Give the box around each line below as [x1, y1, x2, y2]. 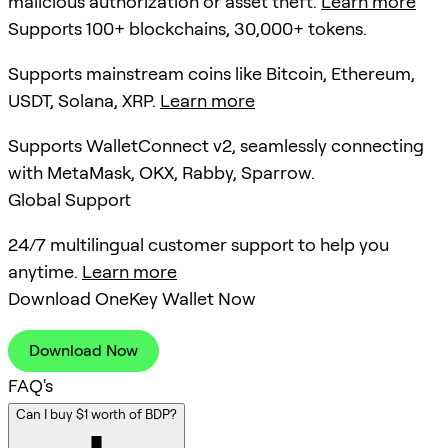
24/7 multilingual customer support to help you [8, 234, 389, 256]
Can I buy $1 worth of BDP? [16, 406, 177, 423]
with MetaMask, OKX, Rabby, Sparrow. [8, 162, 315, 184]
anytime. [8, 261, 82, 283]
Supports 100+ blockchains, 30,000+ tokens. [8, 18, 367, 40]
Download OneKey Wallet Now [8, 288, 256, 310]
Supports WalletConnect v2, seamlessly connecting [8, 135, 424, 157]
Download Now [29, 341, 138, 361]
